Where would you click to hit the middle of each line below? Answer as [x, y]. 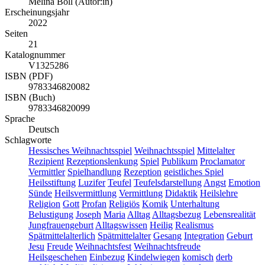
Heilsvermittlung [85, 193]
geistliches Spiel [194, 172]
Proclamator [222, 161]
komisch [198, 257]
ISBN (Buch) [30, 98]
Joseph [88, 215]
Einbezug [107, 257]
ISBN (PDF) [29, 76]
